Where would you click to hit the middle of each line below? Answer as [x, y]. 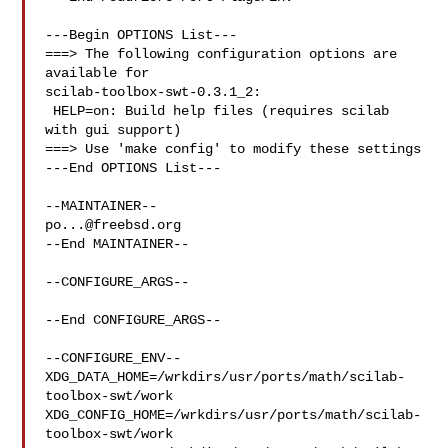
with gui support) [113, 130]
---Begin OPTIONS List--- [141, 35]
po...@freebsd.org [113, 225]
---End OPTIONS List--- [133, 168]
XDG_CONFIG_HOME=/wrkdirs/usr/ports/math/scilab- [233, 415]
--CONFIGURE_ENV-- [113, 358]
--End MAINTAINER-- [117, 244]
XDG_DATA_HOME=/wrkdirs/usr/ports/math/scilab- [225, 377]
